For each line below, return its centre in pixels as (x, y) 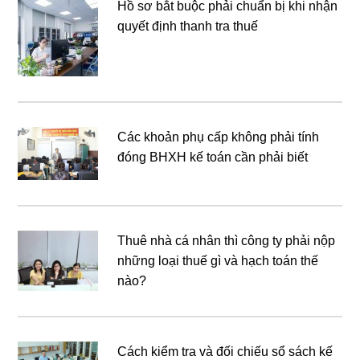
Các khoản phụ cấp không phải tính (219, 137)
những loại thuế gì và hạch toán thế (218, 261)
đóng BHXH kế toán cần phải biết (213, 157)
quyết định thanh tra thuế (188, 26)
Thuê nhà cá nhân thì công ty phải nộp (227, 241)
